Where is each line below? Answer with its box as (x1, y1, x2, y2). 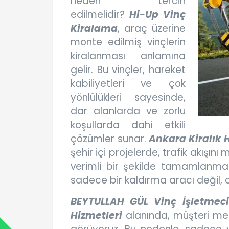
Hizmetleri (71, 209, 122, 223)
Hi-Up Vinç (129, 8, 186, 22)
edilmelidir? (71, 8, 130, 22)
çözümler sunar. (71, 132, 149, 146)
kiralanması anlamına (71, 49, 186, 63)
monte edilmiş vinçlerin (71, 35, 186, 50)
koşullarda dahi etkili (71, 118, 186, 132)
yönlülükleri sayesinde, (71, 90, 186, 105)
